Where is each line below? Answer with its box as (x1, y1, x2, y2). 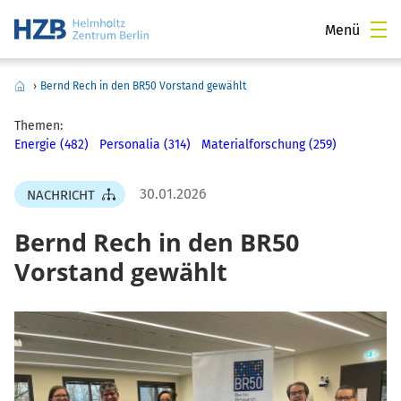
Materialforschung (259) (201, 137, 337, 152)
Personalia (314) (99, 137, 191, 152)
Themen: (14, 118, 63, 133)
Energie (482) (14, 137, 89, 152)
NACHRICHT (27, 187, 95, 203)
